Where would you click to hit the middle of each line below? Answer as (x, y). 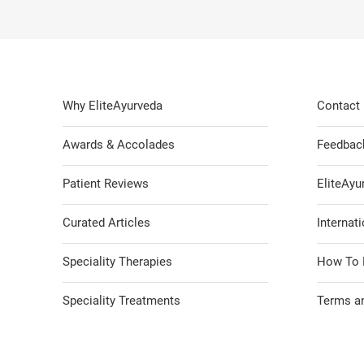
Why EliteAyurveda (113, 106)
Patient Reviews (106, 184)
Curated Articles (106, 223)
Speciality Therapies (117, 262)
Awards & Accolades (119, 145)
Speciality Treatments (121, 301)
